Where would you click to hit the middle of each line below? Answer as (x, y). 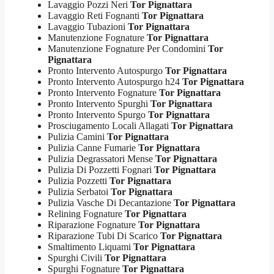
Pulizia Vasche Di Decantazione (111, 202)
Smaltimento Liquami (91, 246)
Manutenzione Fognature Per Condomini (128, 48)
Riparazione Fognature (93, 224)
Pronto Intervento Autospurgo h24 (115, 81)
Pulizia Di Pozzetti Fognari (101, 169)
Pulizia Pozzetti (79, 180)
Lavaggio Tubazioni (88, 26)
